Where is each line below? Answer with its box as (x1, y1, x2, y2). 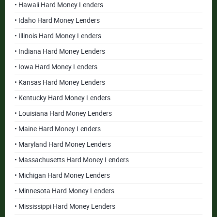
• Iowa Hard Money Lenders (15, 63, 97, 71)
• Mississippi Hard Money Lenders (15, 202, 115, 210)
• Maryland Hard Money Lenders (15, 140, 111, 148)
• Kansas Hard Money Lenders (15, 78, 105, 86)
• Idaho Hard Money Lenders (15, 16, 100, 24)
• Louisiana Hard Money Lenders (15, 109, 112, 117)
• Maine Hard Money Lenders (15, 125, 101, 133)
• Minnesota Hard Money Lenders (15, 187, 114, 195)
